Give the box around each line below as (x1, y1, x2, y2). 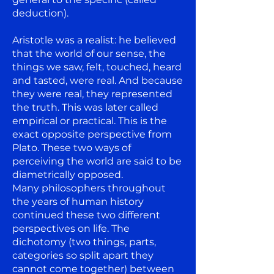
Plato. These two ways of (12, 141, 131, 154)
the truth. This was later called (12, 101, 158, 113)
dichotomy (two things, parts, (12, 235, 156, 248)
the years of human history (12, 195, 144, 207)
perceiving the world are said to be (12, 155, 182, 167)
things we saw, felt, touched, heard (12, 61, 182, 73)
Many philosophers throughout (12, 182, 166, 194)
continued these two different (12, 209, 160, 221)
